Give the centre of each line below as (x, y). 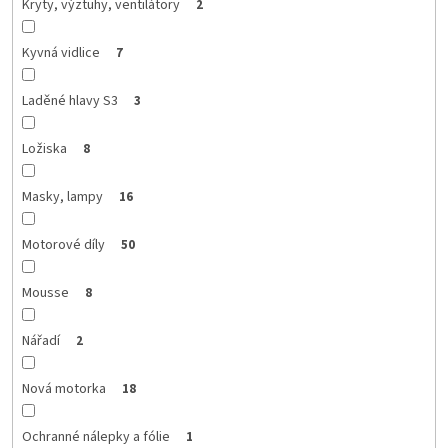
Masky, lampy (62, 196)
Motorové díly (63, 244)
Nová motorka (63, 388)
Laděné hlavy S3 (69, 100)
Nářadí (40, 340)
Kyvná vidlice (60, 52)
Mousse (45, 292)
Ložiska (44, 148)
